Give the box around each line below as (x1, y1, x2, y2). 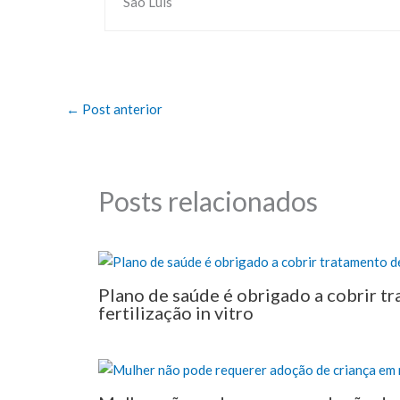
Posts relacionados (97, 185, 318, 217)
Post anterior (79, 100, 162, 117)
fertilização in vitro (97, 302, 254, 324)
